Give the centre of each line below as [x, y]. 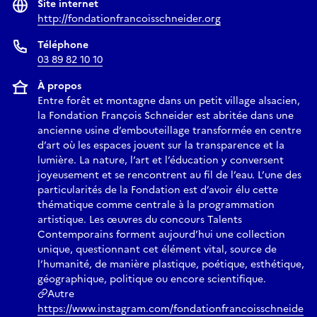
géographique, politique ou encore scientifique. [152, 279]
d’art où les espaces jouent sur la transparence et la [161, 145]
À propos [59, 86]
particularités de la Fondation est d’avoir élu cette [158, 190]
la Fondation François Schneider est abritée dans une [166, 115]
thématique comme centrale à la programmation [156, 204]
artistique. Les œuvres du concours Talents [140, 219]
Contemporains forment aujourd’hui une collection [161, 234]
